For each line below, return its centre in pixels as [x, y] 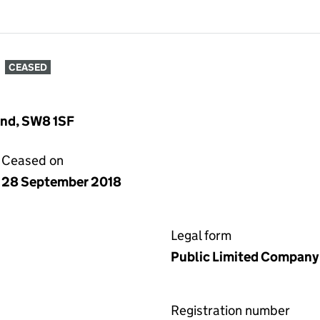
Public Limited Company [245, 257]
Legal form [201, 235]
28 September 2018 [61, 182]
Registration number [230, 310]
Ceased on [32, 160]
